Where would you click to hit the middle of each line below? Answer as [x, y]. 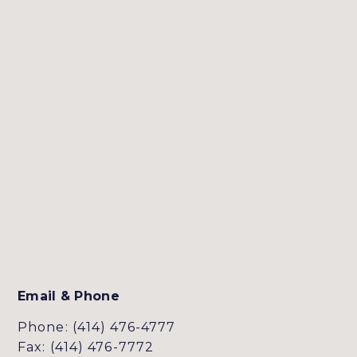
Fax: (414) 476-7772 [86, 347]
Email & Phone [69, 296]
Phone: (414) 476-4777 [96, 327]
